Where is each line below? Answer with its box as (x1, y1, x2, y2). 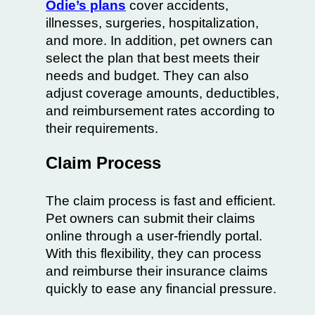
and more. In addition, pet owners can (46, 32, 273, 48)
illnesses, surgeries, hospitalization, (46, 15, 259, 30)
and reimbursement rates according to (46, 103, 275, 118)
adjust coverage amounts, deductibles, (46, 85, 279, 101)
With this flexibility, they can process (46, 245, 262, 261)
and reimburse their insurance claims (46, 263, 268, 278)
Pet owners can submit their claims (46, 210, 255, 226)
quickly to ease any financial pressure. (46, 281, 276, 296)
